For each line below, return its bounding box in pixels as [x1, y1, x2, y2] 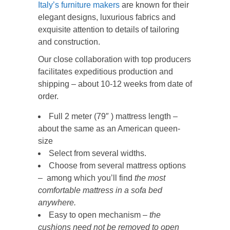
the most [135, 174, 165, 182]
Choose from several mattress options [49, 161, 186, 170]
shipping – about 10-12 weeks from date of [38, 80, 192, 88]
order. [38, 92, 59, 101]
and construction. [38, 37, 100, 46]
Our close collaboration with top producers [38, 55, 191, 64]
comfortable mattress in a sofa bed [38, 186, 162, 195]
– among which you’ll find [38, 174, 135, 182]
